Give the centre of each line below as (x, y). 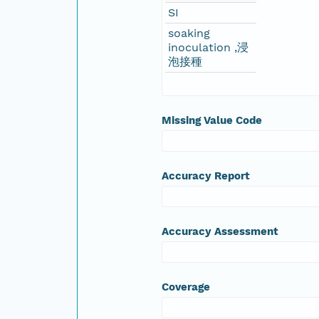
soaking (189, 33)
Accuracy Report (206, 176)
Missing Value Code (212, 120)
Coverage (186, 287)
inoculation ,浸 (209, 47)
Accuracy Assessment (220, 231)
